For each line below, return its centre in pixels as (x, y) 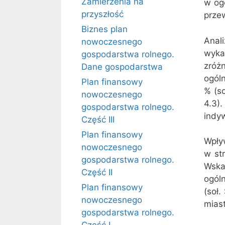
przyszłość (102, 14)
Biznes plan (104, 29)
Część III (98, 120)
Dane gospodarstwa (122, 67)
